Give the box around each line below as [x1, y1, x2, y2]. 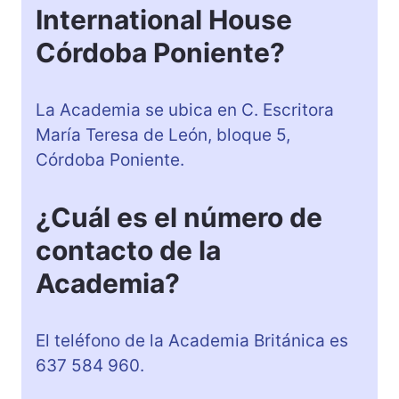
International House [36, 4, 292, 37]
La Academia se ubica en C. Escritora [36, 100, 334, 121]
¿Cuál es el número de [36, 201, 322, 234]
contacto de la [36, 234, 221, 267]
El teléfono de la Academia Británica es [36, 330, 348, 352]
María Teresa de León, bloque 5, [36, 125, 290, 146]
